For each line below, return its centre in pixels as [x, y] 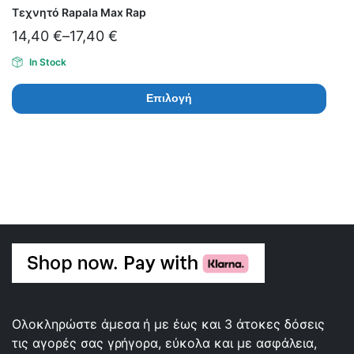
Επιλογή [169, 98]
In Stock [47, 62]
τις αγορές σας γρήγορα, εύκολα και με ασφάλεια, [164, 343]
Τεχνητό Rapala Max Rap [79, 12]
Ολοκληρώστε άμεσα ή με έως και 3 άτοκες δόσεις [168, 324]
